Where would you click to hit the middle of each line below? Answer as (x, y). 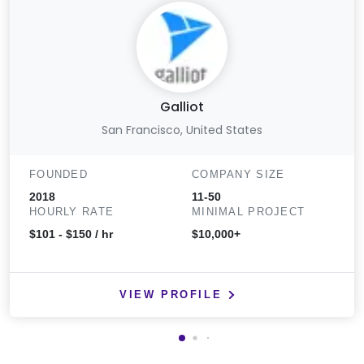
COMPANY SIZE (238, 174)
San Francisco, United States (182, 130)
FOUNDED (58, 174)
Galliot (182, 106)
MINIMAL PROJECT (249, 211)
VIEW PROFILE (171, 294)
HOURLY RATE (72, 211)
